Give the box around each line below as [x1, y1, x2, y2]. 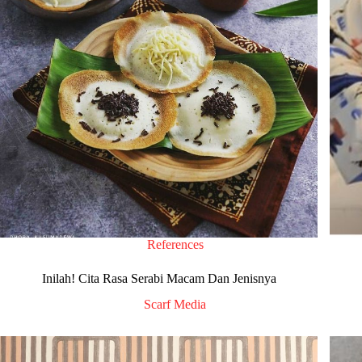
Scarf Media [144, 297, 207, 312]
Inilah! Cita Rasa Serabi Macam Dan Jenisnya [41, 271, 276, 285]
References [146, 237, 204, 251]
